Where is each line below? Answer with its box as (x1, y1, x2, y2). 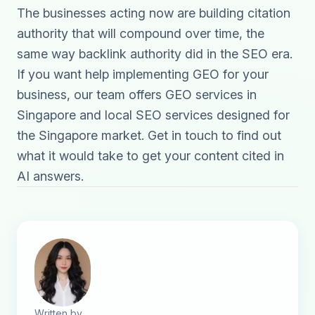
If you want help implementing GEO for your (17, 67, 269, 82)
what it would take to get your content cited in (17, 148, 284, 163)
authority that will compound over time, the (17, 26, 264, 41)
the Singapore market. (17, 128, 148, 143)
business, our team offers (17, 87, 165, 102)
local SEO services (105, 108, 213, 122)
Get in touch (148, 128, 218, 143)
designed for (213, 108, 290, 122)
